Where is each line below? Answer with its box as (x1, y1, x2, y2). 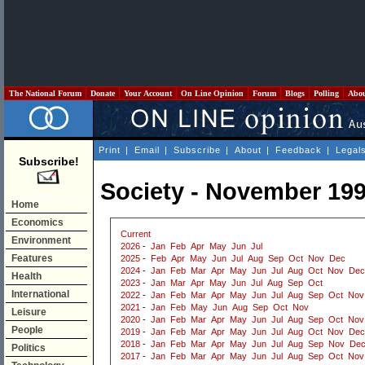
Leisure (11, 306, 46, 318)
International (11, 288, 69, 300)
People (11, 324, 43, 336)
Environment (11, 235, 71, 246)
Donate (88, 89, 117, 98)
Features (11, 253, 53, 264)
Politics (11, 342, 46, 354)
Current (121, 229, 151, 240)
